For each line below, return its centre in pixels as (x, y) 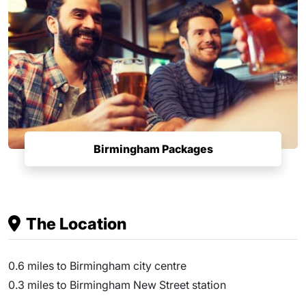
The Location (76, 223)
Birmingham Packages (153, 149)
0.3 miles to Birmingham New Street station (117, 284)
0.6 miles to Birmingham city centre (97, 265)
